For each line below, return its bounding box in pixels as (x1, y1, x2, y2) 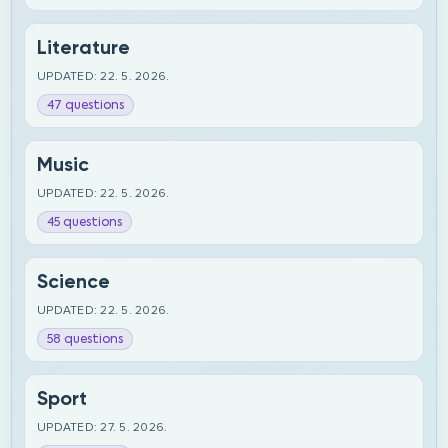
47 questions (47, 97, 125, 113)
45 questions (47, 214, 123, 230)
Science (37, 270, 111, 293)
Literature (37, 36, 131, 59)
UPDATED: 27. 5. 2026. (37, 420, 168, 435)
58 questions (47, 331, 124, 347)
